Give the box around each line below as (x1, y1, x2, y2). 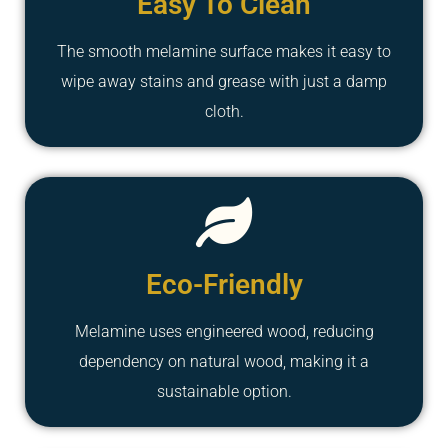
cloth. (204, 101, 244, 121)
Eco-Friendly (145, 267, 303, 301)
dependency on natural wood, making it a (79, 351, 369, 371)
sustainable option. (156, 381, 292, 401)
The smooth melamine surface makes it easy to (57, 41, 391, 61)
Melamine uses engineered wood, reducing (74, 321, 374, 341)
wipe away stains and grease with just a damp (61, 71, 387, 91)
